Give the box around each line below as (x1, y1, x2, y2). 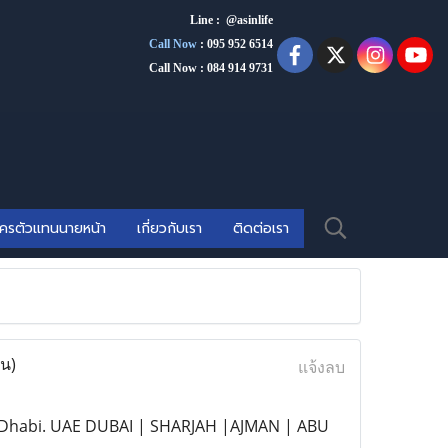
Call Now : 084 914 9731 (149, 61, 273, 75)
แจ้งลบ (297, 356, 345, 378)
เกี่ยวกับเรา (136, 218, 202, 239)
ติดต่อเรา (232, 218, 289, 239)
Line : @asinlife (190, 13, 273, 27)
